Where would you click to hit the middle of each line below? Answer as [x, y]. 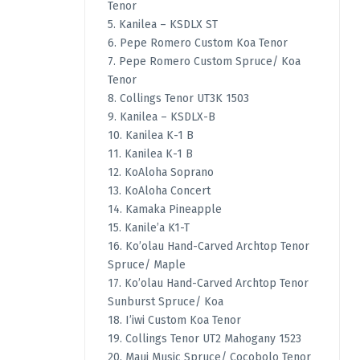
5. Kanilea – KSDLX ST [162, 25]
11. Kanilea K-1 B [150, 154]
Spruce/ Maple [146, 265]
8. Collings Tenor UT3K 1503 [178, 99]
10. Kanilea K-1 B [150, 136]
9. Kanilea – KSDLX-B [161, 117]
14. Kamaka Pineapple [164, 210]
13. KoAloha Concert [159, 191]
